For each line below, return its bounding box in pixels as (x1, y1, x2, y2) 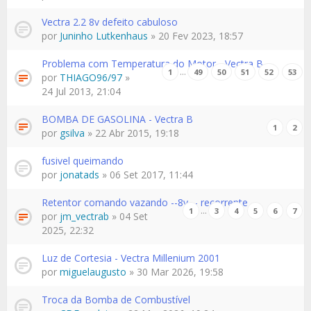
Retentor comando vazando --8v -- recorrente (42, 196, 248, 209)
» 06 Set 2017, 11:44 (99, 168, 193, 181)
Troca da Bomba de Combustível (42, 293, 190, 306)
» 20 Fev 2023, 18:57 (148, 29, 243, 42)
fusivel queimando (42, 154, 124, 167)
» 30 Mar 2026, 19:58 (126, 265, 224, 278)
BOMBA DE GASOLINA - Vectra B (42, 112, 193, 126)
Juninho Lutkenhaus (60, 29, 148, 42)
